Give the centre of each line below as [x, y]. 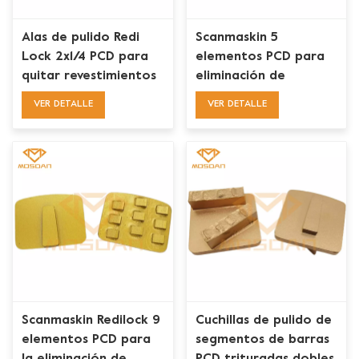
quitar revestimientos [89, 76]
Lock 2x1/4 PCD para [85, 56]
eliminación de [240, 76]
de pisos [48, 95]
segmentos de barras [262, 340]
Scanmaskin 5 [236, 37]
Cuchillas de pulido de [263, 321]
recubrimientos [242, 95]
